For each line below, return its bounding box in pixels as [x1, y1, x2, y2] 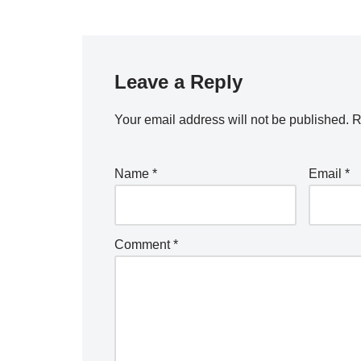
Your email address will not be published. [114, 112, 349, 127]
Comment [114, 237, 173, 251]
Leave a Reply [114, 70, 243, 93]
